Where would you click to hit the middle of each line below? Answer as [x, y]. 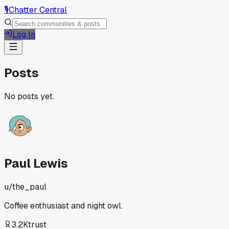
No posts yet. [29, 96]
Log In [24, 35]
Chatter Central [38, 10]
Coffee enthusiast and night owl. [63, 205]
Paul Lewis [36, 163]
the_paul [29, 187]
